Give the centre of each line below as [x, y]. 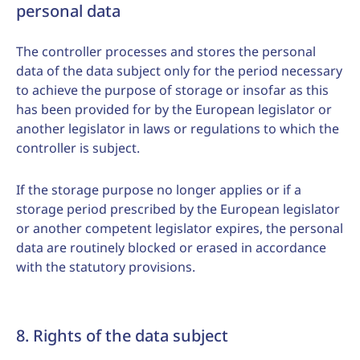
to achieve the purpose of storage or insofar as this [172, 90]
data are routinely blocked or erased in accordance [171, 247]
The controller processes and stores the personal [166, 51]
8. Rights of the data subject [122, 335]
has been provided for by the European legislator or [174, 109]
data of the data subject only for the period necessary [179, 71]
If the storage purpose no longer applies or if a [159, 190]
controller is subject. [78, 148]
